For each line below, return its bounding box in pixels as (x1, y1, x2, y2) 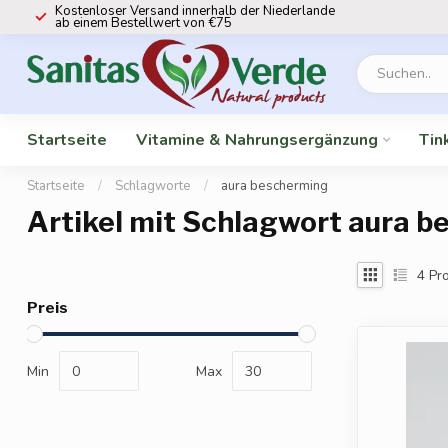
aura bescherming (221, 177, 328, 195)
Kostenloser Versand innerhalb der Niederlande (55, 2, 335, 20)
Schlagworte (115, 177, 191, 195)
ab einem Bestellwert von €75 (55, 14, 232, 32)
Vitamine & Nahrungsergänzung (136, 129, 378, 151)
